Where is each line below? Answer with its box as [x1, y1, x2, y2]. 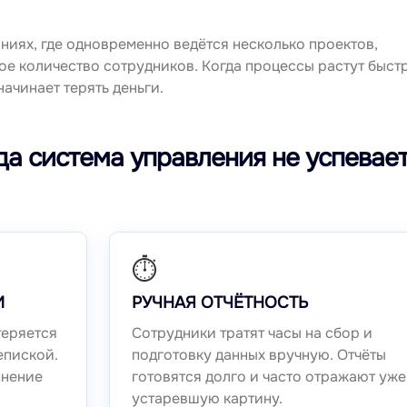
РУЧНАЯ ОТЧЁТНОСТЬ [131, 293, 308, 313]
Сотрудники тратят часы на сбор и [131, 323, 372, 343]
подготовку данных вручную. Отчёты [131, 345, 386, 365]
